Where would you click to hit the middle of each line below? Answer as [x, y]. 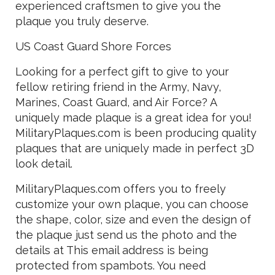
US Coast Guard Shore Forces [93, 46]
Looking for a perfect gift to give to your [122, 72]
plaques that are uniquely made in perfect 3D [135, 148]
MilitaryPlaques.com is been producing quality [136, 133]
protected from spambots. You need [110, 265]
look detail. [44, 164]
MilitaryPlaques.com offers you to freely [121, 189]
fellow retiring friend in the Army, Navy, [118, 87]
